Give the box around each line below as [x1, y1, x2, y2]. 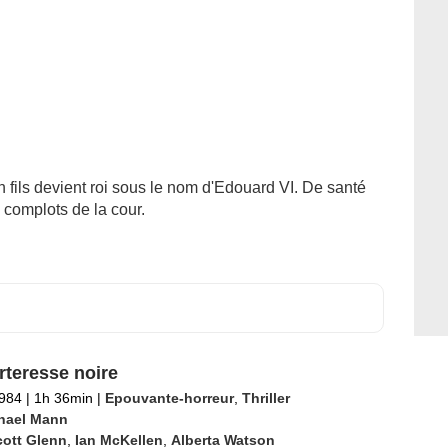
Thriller [241, 390, 290, 406]
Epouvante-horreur [104, 390, 234, 406]
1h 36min [29, 390, 97, 406]
